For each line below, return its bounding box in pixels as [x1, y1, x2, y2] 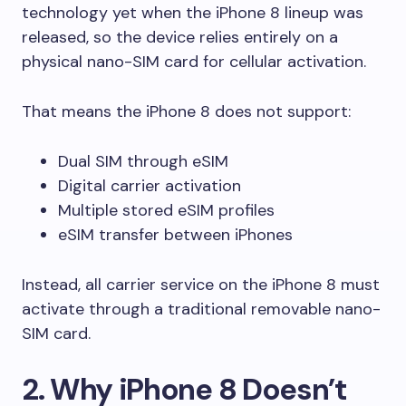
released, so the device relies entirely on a [22, 25, 338, 48]
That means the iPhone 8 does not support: [22, 100, 351, 122]
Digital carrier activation [58, 174, 241, 197]
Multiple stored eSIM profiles [58, 198, 275, 221]
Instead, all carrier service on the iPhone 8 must [22, 273, 380, 295]
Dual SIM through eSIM [58, 150, 228, 172]
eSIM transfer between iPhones [58, 223, 293, 246]
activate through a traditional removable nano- [22, 297, 381, 320]
